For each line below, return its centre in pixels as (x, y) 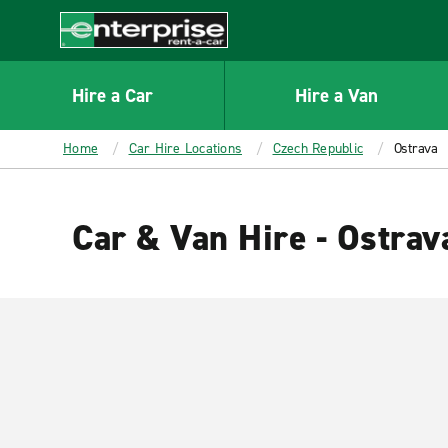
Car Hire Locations (185, 148)
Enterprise (96, 58)
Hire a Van (336, 95)
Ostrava (415, 148)
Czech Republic (317, 148)
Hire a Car (112, 95)
